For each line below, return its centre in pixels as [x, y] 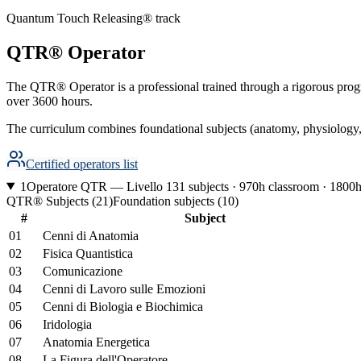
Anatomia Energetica [96, 342]
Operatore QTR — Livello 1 [99, 186]
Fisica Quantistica [88, 253]
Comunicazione [83, 271]
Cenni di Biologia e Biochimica [123, 306]
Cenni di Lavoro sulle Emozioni [124, 288]
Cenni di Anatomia [91, 235]
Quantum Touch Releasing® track [93, 18]
